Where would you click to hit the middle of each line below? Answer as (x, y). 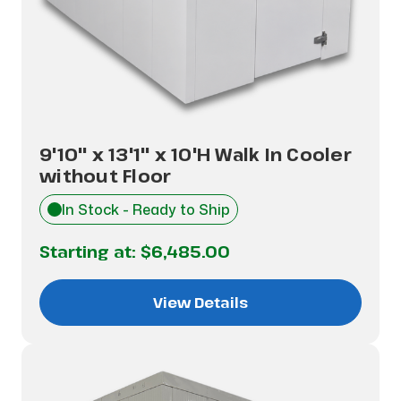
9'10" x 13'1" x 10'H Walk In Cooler (196, 154)
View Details (200, 303)
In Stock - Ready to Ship (146, 209)
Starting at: (90, 252)
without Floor (106, 176)
